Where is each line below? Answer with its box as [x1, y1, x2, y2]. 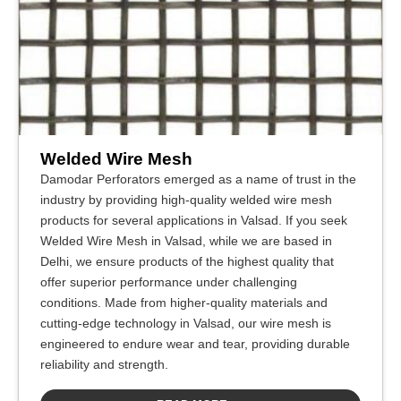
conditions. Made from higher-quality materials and [40, 295, 328, 310]
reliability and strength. [40, 357, 168, 371]
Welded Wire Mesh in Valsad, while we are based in [40, 234, 332, 248]
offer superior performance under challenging [40, 275, 297, 289]
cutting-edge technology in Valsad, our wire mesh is [40, 316, 331, 330]
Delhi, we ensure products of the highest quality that [40, 254, 334, 269]
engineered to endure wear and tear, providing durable [40, 337, 350, 351]
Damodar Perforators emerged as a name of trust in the [40, 172, 356, 186]
